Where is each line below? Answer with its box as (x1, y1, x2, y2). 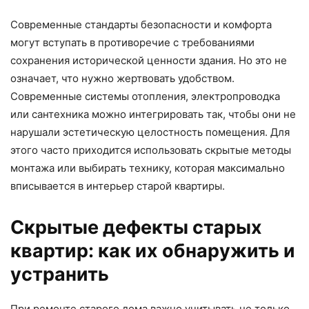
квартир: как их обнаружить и (10, 239, 295, 263)
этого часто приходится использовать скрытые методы (10, 143, 291, 157)
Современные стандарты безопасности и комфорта (10, 18, 272, 32)
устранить (10, 263, 109, 286)
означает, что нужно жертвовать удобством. (10, 72, 235, 86)
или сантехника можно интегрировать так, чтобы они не (10, 108, 296, 121)
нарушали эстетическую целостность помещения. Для (10, 126, 290, 139)
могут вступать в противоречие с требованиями (10, 36, 255, 50)
